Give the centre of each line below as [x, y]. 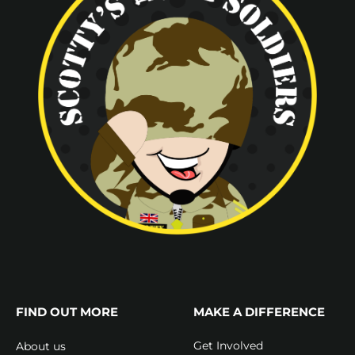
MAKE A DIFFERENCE [259, 311]
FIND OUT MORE [67, 311]
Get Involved [228, 346]
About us [41, 346]
